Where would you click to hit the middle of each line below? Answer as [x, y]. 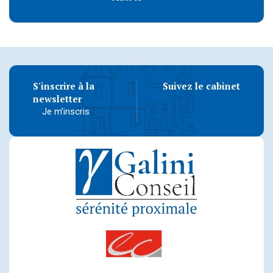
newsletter [57, 99]
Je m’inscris [66, 112]
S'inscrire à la [64, 86]
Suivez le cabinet [201, 86]
